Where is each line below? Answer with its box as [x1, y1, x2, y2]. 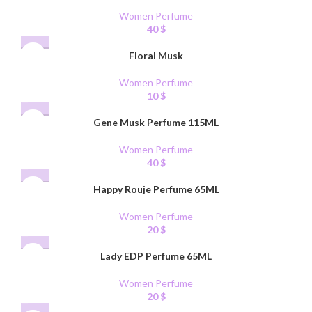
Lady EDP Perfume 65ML [100, 250, 212, 263]
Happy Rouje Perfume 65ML [93, 183, 219, 196]
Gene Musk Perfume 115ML [93, 116, 219, 129]
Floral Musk [129, 49, 183, 62]
